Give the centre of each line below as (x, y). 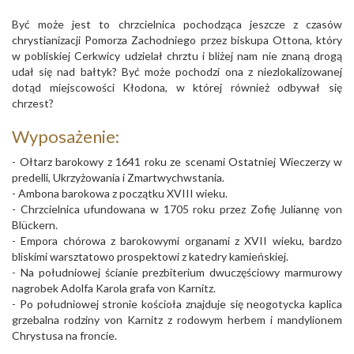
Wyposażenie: (66, 136)
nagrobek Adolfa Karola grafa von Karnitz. (114, 288)
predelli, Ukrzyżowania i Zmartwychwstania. (118, 177)
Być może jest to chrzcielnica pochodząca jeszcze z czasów (177, 24)
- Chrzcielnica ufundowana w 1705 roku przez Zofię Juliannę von (177, 209)
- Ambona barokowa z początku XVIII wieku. (120, 193)
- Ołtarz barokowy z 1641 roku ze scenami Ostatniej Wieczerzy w (177, 161)
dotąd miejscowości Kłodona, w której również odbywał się (177, 87)
